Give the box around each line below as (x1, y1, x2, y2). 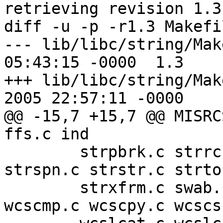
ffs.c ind (4, 125, 89, 143)
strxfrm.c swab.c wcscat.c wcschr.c (4, 179, 13, 197)
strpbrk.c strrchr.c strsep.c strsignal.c (4, 143, 13, 161)
